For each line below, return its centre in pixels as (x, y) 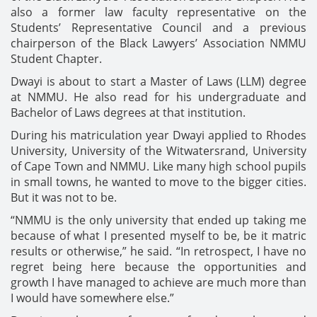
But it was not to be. (64, 197)
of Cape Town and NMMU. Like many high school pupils (158, 166)
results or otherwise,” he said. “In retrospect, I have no (158, 251)
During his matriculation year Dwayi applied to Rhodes (158, 135)
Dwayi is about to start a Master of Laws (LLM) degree (158, 81)
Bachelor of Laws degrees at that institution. (128, 112)
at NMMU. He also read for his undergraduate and (158, 97)
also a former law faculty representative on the (158, 12)
